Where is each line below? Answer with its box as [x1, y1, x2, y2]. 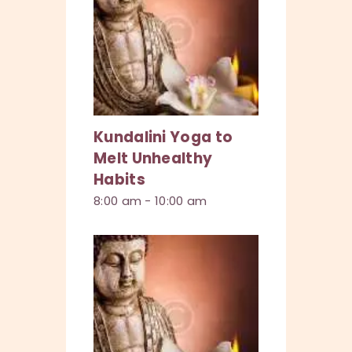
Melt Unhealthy [93, 148, 213, 169]
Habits [93, 169, 145, 190]
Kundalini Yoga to [93, 126, 233, 148]
